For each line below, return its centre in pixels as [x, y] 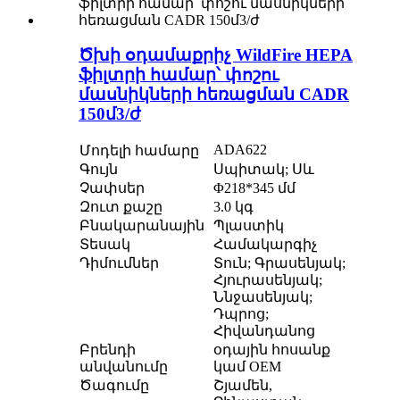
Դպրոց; [241, 313]
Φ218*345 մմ [254, 187]
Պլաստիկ [249, 225]
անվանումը [124, 366]
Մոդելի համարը [139, 150]
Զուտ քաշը [121, 206]
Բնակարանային [142, 225]
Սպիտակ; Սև [264, 169]
